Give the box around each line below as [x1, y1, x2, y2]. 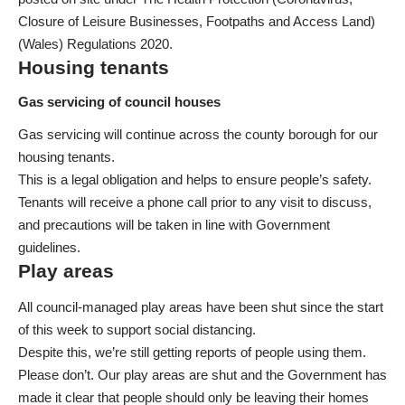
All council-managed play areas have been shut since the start [18, 298, 383, 315]
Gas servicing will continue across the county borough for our [18, 127, 378, 143]
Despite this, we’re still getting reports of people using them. [18, 344, 366, 360]
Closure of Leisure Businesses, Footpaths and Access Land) [18, 14, 375, 30]
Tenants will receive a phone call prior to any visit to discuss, [18, 194, 372, 211]
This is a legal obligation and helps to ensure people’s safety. [18, 172, 372, 188]
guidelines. [18, 240, 80, 256]
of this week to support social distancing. [18, 321, 256, 337]
